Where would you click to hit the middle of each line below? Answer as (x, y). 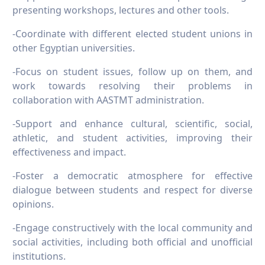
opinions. (33, 204)
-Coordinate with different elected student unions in (132, 34)
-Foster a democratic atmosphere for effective (132, 176)
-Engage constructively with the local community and (132, 228)
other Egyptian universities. (74, 48)
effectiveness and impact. (69, 152)
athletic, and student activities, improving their (132, 138)
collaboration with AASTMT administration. (108, 100)
